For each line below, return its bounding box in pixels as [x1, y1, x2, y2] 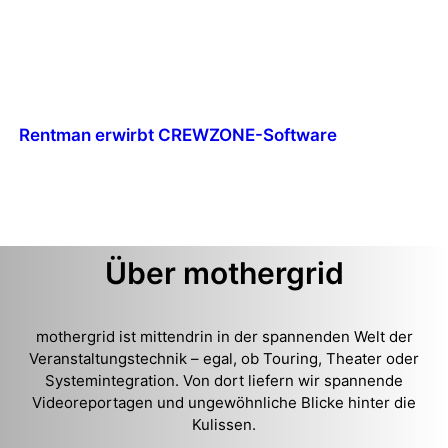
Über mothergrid [104, 255, 344, 291]
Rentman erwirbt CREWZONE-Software [18, 124, 337, 145]
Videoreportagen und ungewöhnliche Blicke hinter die [32, 393, 416, 412]
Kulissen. [192, 415, 256, 434]
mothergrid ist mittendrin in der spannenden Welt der [35, 327, 413, 346]
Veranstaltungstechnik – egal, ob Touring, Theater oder [29, 349, 419, 368]
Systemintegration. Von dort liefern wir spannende [45, 371, 403, 390]
